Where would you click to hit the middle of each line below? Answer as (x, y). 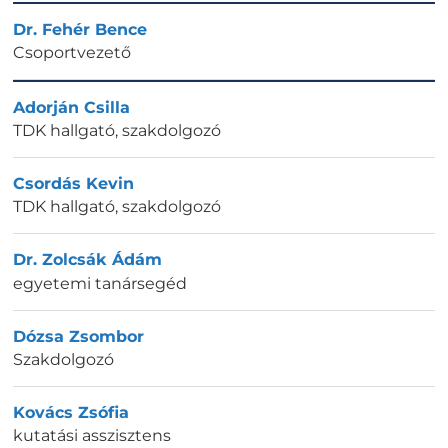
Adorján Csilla (71, 107)
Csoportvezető (72, 52)
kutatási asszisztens (92, 435)
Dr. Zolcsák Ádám (87, 260)
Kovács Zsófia (71, 412)
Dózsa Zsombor (78, 336)
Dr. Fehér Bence (80, 29)
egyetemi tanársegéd (100, 283)
